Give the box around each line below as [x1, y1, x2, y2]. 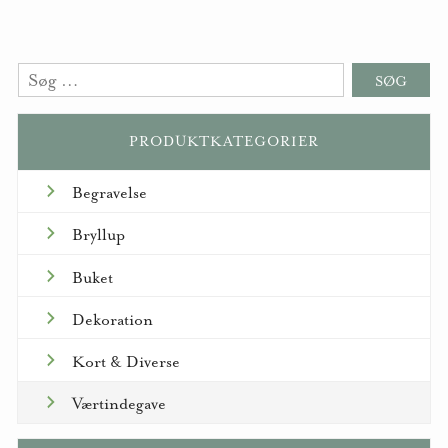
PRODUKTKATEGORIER [128, 132, 319, 150]
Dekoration [71, 309, 153, 330]
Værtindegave [71, 394, 166, 415]
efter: [17, 97, 60, 120]
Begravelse [71, 183, 147, 204]
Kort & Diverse [71, 352, 180, 373]
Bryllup [71, 225, 125, 246]
